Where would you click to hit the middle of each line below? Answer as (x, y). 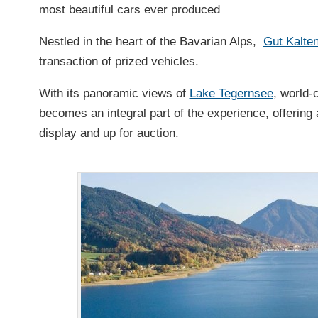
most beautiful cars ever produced (129, 10)
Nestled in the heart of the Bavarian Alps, (151, 42)
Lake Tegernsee (231, 94)
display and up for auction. (109, 133)
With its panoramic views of (114, 94)
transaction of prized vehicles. (119, 62)
